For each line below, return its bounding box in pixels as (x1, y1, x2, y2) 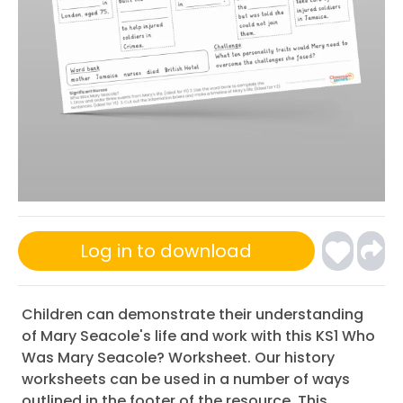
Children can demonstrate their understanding (22, 304, 363, 325)
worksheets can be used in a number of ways (22, 369, 350, 390)
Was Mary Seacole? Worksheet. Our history (22, 347, 335, 368)
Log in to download (80, 238, 253, 264)
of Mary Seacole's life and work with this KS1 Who (22, 326, 375, 346)
